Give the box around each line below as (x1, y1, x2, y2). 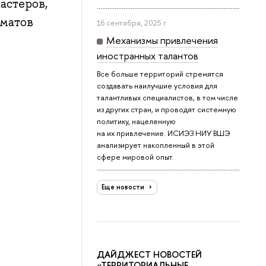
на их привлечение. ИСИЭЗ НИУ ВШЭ (97, 128, 231, 139)
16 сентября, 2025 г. (97, 17, 168, 28)
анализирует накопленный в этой (97, 140, 215, 151)
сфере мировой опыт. (97, 151, 175, 163)
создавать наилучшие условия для (97, 80, 218, 91)
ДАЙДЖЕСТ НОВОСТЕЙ (97, 248, 202, 261)
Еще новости (102, 182, 147, 192)
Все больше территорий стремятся (97, 68, 224, 80)
